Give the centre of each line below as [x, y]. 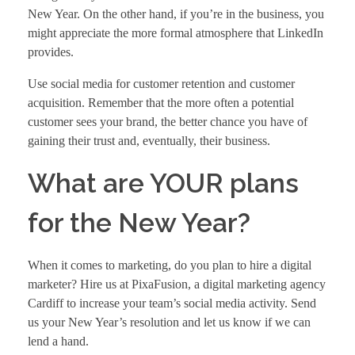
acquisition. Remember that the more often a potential [161, 103]
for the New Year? [139, 223]
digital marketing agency [264, 284]
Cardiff [46, 303]
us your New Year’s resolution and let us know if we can [169, 323]
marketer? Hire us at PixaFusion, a [115, 284]
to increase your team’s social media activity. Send [190, 303]
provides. [51, 52]
